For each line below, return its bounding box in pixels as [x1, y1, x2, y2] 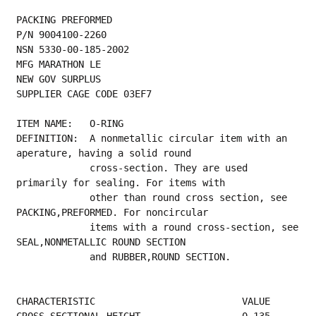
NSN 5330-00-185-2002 [16, 43, 130, 55]
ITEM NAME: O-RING [16, 117, 124, 129]
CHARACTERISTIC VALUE [16, 295, 271, 307]
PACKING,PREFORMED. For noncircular [16, 206, 209, 218]
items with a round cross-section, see [16, 221, 90, 233]
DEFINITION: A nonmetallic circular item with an [16, 132, 288, 144]
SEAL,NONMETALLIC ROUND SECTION [16, 236, 186, 248]
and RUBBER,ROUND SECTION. [90, 250, 231, 262]
